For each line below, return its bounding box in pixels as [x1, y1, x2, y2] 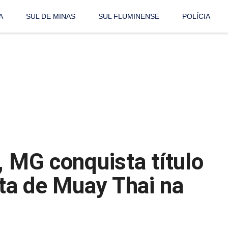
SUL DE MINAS [26, 12, 76, 21]
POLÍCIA [182, 12, 211, 21]
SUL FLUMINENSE [98, 12, 160, 21]
